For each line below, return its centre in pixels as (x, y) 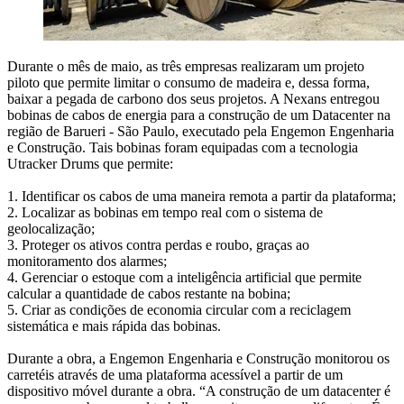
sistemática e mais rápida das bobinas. (114, 326)
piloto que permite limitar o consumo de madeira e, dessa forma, (188, 82)
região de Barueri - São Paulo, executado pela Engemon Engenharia (201, 131)
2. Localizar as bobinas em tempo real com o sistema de (165, 212)
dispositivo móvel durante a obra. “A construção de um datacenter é (199, 390)
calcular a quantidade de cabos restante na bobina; (149, 293)
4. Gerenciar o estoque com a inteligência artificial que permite (184, 277)
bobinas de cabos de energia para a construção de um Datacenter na (199, 115)
